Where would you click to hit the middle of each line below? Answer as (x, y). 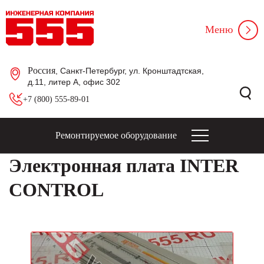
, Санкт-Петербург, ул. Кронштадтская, (130, 71)
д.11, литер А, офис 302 (74, 82)
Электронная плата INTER (124, 166)
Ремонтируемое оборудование (116, 135)
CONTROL (56, 190)
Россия (42, 70)
